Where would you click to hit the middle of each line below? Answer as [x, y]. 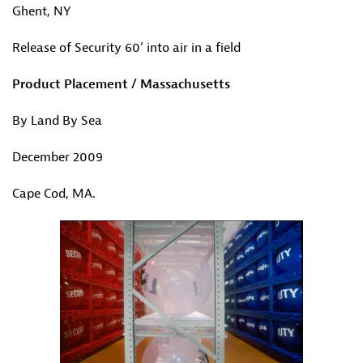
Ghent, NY [41, 11]
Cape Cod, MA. [54, 194]
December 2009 [58, 157]
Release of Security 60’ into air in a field [126, 48]
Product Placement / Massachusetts [121, 84]
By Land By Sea [57, 121]
